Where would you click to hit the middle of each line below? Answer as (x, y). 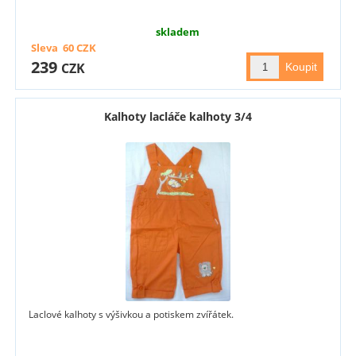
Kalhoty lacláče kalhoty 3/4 (178, 117)
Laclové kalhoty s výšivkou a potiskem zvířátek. (132, 315)
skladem (178, 32)
